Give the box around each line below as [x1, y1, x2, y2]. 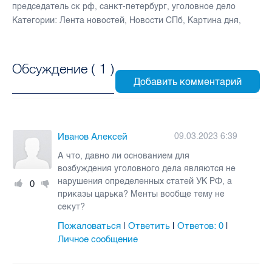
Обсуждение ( [12, 60, 99, 78]
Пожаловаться [58, 220, 121, 231]
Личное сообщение [58, 233, 138, 245]
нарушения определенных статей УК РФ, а [58, 175, 233, 186]
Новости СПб [129, 15, 183, 25]
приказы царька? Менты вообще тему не [58, 188, 225, 199]
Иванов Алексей [58, 131, 128, 142]
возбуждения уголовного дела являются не [58, 163, 236, 174]
